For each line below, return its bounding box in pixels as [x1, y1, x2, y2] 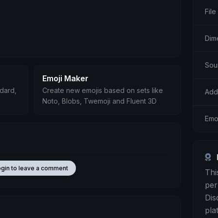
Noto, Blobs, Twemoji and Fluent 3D [42, 97, 157, 105]
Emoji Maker [42, 73, 89, 83]
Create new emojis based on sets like [42, 86, 163, 94]
